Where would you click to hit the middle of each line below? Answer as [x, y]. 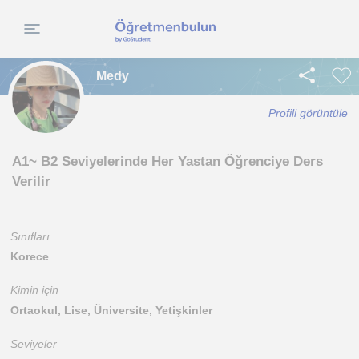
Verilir [31, 182]
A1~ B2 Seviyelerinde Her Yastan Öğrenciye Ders [167, 161]
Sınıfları [30, 236]
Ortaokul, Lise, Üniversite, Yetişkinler [111, 310]
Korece [30, 256]
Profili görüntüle [308, 113]
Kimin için [34, 290]
